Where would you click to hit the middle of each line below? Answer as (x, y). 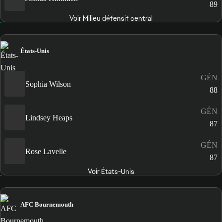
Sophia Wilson (48, 84)
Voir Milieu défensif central (111, 19)
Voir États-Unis (111, 172)
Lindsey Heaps (49, 117)
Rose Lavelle (46, 151)
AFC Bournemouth (47, 204)
